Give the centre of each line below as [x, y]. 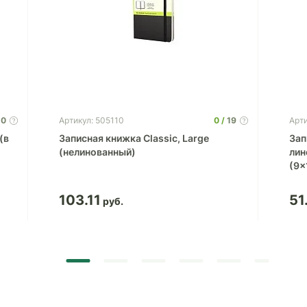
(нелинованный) [97, 152]
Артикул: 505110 [91, 120]
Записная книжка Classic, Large [134, 138]
